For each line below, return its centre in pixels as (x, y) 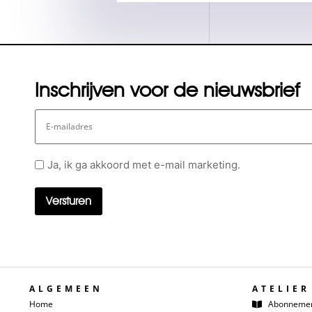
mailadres (61, 126)
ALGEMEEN (66, 289)
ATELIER (281, 289)
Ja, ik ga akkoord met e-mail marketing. (144, 165)
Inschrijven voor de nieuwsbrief (167, 89)
